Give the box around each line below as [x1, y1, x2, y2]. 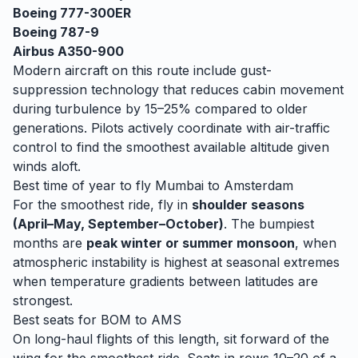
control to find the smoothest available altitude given [13, 139, 329, 155]
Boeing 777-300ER [13, 5, 131, 21]
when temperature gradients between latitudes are [13, 273, 318, 289]
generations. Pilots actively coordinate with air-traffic [13, 120, 330, 136]
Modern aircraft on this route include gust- [13, 62, 272, 78]
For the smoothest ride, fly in [13, 197, 192, 213]
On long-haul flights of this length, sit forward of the [13, 331, 329, 347]
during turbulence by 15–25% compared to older [13, 101, 308, 117]
